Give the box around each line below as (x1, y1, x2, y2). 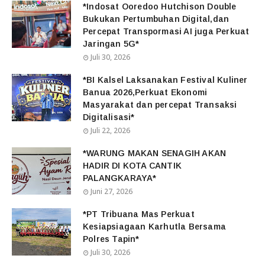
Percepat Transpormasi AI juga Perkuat (83, 27, 250, 37)
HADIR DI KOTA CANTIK (83, 161, 182, 171)
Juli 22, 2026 (91, 125, 130, 136)
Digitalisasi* (83, 112, 135, 122)
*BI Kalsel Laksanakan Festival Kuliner (83, 75, 248, 85)
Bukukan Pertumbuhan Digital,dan (83, 14, 230, 24)
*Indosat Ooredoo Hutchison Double (83, 2, 237, 12)
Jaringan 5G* (83, 39, 140, 49)
